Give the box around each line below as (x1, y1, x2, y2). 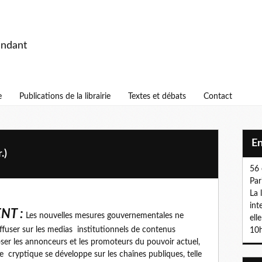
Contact (204, 92, 232, 101)
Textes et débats (128, 92, 186, 101)
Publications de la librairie (19, 92, 111, 101)
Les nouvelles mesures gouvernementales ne (23, 212, 184, 220)
